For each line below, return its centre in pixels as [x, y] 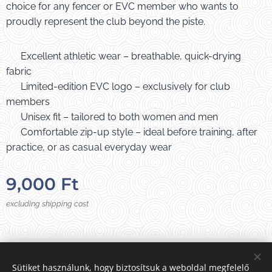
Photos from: [127, 254]
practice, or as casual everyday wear [89, 147]
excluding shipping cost [47, 203]
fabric [19, 71]
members [28, 101]
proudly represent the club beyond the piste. [106, 21]
